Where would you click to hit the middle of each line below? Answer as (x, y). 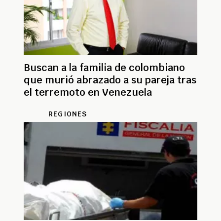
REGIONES (68, 114)
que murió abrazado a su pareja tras (110, 80)
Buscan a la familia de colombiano (104, 67)
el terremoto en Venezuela (88, 92)
